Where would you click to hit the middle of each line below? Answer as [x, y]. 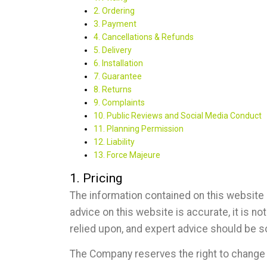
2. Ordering [114, 10]
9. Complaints [119, 102]
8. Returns [113, 89]
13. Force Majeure [127, 155]
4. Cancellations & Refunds [144, 37]
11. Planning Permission [139, 128]
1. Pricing [96, 178]
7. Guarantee [118, 76]
